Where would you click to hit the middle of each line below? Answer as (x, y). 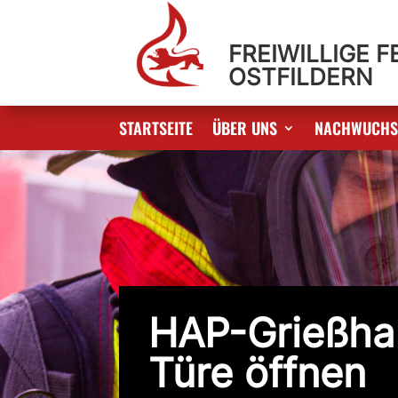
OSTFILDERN (300, 77)
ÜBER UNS (245, 128)
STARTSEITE (156, 128)
